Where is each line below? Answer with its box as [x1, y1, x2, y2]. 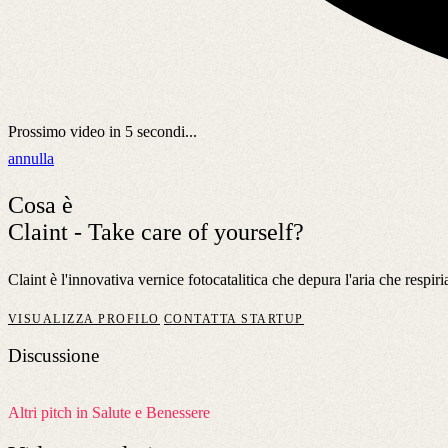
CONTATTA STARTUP [163, 311, 304, 326]
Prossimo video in [8, 122, 125, 140]
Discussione [8, 345, 99, 367]
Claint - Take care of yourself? [8, 218, 304, 245]
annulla [8, 149, 54, 167]
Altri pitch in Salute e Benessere [8, 404, 210, 422]
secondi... [133, 122, 197, 140]
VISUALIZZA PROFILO [8, 311, 160, 326]
